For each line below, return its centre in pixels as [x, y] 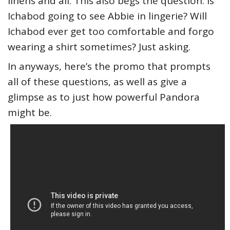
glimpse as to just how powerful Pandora [104, 97]
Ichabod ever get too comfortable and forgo [111, 32]
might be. [30, 113]
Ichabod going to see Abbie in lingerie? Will [107, 16]
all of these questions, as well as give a [97, 82]
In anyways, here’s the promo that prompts [109, 66]
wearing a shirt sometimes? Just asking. [99, 47]
